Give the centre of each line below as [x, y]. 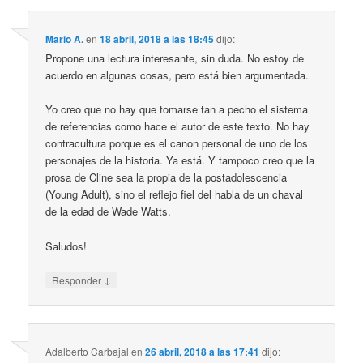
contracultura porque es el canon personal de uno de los [177, 143]
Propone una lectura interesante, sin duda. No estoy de [175, 58]
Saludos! [66, 246]
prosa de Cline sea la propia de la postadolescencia [167, 177]
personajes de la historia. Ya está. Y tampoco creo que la [180, 160]
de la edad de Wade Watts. [109, 211]
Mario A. [65, 39]
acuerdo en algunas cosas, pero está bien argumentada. [177, 75]
